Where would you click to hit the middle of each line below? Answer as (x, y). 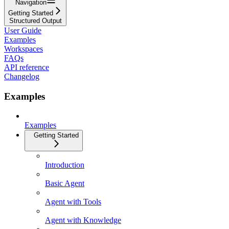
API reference (27, 67)
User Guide (23, 30)
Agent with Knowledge (83, 220)
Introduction (65, 165)
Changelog (22, 76)
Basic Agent (65, 184)
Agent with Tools (73, 202)
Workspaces (24, 49)
